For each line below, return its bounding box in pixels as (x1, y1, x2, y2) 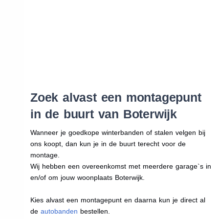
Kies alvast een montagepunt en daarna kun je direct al (30, 196, 205, 204)
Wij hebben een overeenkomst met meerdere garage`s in (30, 162, 211, 170)
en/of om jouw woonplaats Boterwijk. (30, 173, 145, 181)
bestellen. (77, 207, 110, 215)
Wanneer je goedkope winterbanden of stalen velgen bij (30, 128, 205, 136)
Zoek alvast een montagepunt (30, 90, 201, 104)
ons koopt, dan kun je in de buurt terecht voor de (30, 139, 186, 148)
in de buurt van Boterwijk (30, 107, 177, 121)
